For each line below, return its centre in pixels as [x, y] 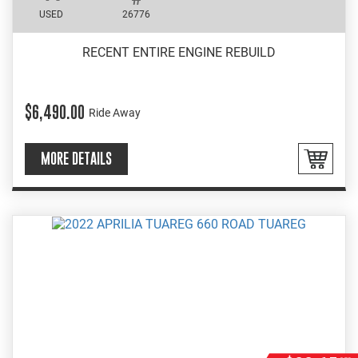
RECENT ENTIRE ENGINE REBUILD [179, 53]
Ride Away [115, 112]
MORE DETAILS [76, 159]
